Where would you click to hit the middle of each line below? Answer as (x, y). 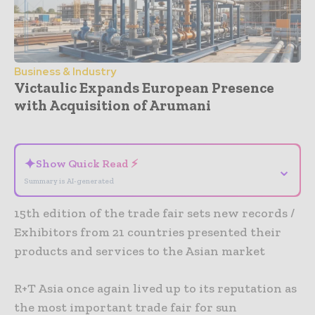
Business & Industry (65, 71)
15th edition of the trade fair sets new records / (154, 213)
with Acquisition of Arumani (112, 105)
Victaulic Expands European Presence (144, 87)
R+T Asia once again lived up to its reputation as (155, 288)
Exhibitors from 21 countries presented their (148, 232)
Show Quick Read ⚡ (87, 163)
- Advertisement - (157, 121)
